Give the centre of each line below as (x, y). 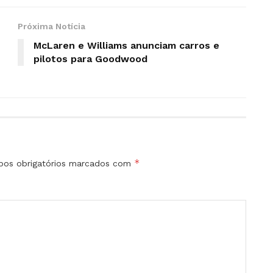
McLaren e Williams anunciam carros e (126, 46)
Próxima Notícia (51, 27)
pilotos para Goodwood (90, 59)
